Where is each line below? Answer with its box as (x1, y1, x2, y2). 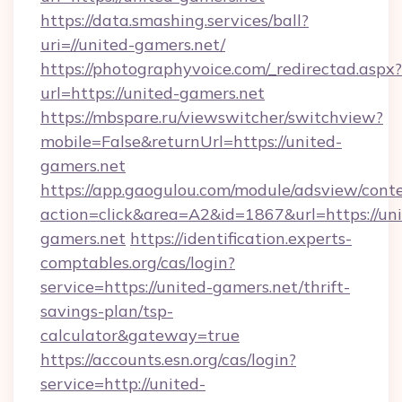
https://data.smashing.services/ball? (40, 10, 309, 31)
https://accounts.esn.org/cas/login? (40, 349, 296, 370)
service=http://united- (40, 373, 205, 394)
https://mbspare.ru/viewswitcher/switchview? (40, 107, 383, 127)
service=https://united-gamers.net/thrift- (40, 276, 350, 297)
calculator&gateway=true (40, 325, 240, 345)
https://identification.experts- (130, 228, 352, 249)
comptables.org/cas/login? (40, 252, 235, 273)
